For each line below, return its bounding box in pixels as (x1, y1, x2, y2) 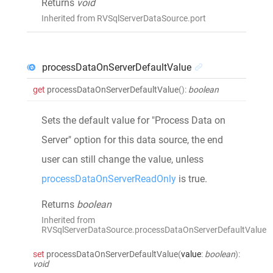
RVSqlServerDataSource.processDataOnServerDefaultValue (41, 224, 266, 235)
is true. (176, 172, 207, 185)
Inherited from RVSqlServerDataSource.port (41, 13, 206, 23)
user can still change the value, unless (41, 153, 204, 165)
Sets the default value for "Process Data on (41, 114, 225, 126)
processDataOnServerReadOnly (41, 172, 176, 185)
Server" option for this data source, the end (41, 133, 223, 146)
